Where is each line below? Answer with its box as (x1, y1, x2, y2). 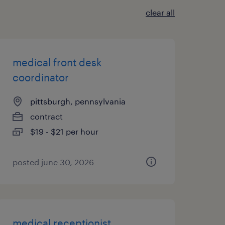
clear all (146, 8, 175, 17)
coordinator (12, 71, 69, 83)
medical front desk (12, 56, 102, 68)
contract (30, 111, 63, 121)
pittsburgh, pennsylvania (30, 96, 126, 106)
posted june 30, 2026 (12, 157, 94, 167)
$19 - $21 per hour (30, 127, 98, 136)
